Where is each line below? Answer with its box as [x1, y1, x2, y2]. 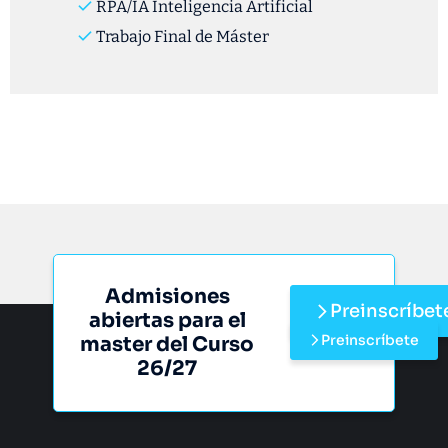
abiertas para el [88, 308, 246, 333]
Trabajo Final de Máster [96, 27, 269, 46]
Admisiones [104, 284, 230, 309]
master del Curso [80, 332, 255, 357]
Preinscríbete [321, 330, 419, 349]
